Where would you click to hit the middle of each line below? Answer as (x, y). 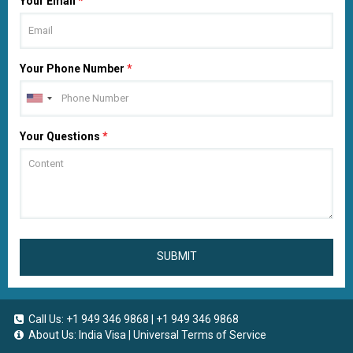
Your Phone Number (73, 68)
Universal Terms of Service (200, 334)
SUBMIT (176, 256)
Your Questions (61, 136)
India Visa (102, 334)
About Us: (52, 334)
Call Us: (46, 319)
